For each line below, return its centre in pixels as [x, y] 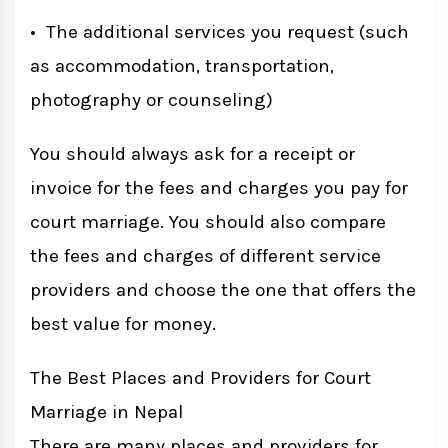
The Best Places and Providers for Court [200, 378]
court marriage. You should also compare [208, 222]
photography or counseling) [151, 100]
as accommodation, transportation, [182, 66]
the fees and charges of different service [205, 256]
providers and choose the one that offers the [223, 290]
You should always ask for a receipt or [192, 154]
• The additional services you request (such [219, 32]
